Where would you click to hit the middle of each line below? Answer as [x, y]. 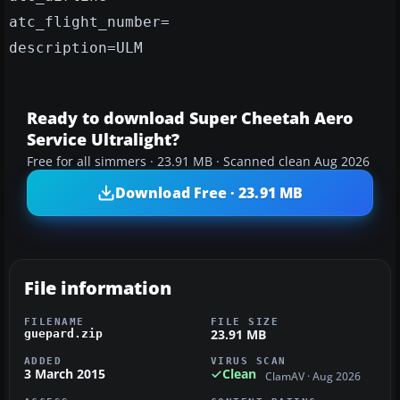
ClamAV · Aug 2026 [313, 376]
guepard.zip [63, 334]
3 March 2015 [65, 374]
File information [98, 288]
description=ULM [76, 48]
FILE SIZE [245, 322]
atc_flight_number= [89, 22]
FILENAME [54, 322]
